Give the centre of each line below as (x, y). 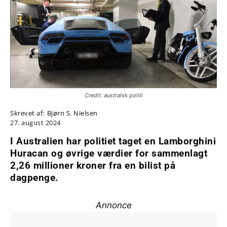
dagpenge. (34, 178)
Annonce (113, 205)
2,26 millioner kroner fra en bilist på (93, 166)
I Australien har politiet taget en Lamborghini (113, 141)
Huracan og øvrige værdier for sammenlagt (109, 154)
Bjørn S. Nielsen (72, 113)
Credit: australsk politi (113, 96)
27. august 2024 (35, 123)
